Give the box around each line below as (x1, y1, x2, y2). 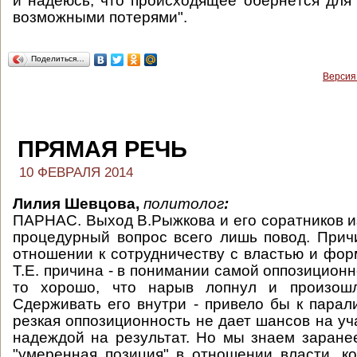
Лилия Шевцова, (13, 195, 143, 212)
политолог (143, 195, 224, 212)
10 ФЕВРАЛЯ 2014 (19, 165, 133, 180)
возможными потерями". (13, 9, 187, 25)
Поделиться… (31, 54, 84, 63)
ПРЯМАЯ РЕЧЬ (18, 136, 187, 162)
